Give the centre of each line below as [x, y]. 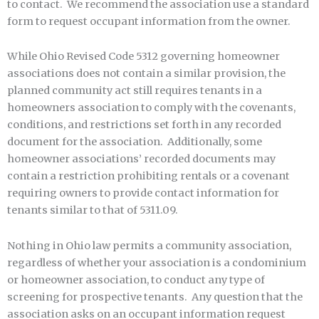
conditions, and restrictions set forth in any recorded [144, 125]
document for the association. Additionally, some [135, 142]
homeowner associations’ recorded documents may [141, 159]
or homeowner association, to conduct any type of [136, 280]
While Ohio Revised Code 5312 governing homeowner [143, 57]
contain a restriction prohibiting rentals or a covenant [148, 176]
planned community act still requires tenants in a [135, 91]
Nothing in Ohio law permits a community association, [149, 246]
